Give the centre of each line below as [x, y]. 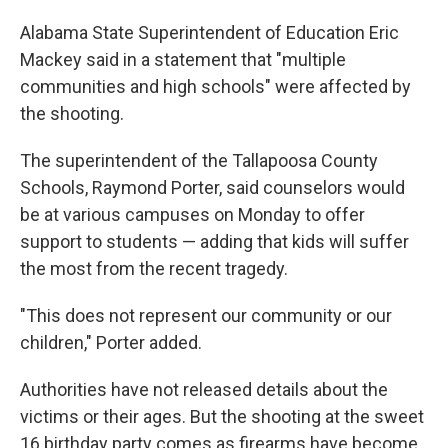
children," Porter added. [111, 343]
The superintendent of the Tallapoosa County [199, 161]
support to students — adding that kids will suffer [214, 242]
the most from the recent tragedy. [154, 269]
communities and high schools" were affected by [215, 87]
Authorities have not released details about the [204, 390]
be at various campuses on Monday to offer [192, 215]
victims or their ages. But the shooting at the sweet [222, 417]
